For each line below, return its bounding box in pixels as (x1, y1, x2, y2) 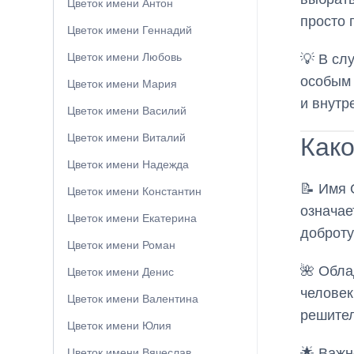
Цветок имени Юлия (67, 319, 171, 333)
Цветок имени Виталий (67, 131, 186, 145)
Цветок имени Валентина (67, 292, 198, 306)
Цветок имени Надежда (67, 158, 189, 171)
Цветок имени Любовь (67, 51, 182, 64)
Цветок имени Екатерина (67, 212, 197, 225)
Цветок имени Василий (67, 104, 186, 118)
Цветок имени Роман (67, 239, 175, 252)
